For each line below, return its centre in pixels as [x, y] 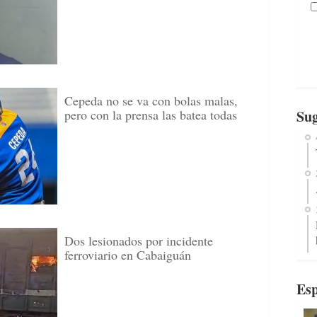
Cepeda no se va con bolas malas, [151, 100]
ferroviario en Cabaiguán [128, 255]
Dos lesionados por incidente [139, 241]
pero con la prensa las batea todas [151, 115]
